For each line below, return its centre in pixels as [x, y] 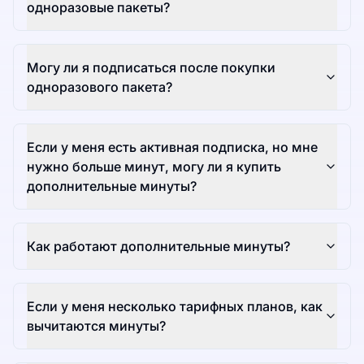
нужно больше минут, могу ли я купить [154, 167]
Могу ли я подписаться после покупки [151, 68]
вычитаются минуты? [96, 326]
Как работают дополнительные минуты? [158, 247]
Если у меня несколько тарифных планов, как [175, 307]
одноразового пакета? [100, 87]
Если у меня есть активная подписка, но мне [172, 147]
